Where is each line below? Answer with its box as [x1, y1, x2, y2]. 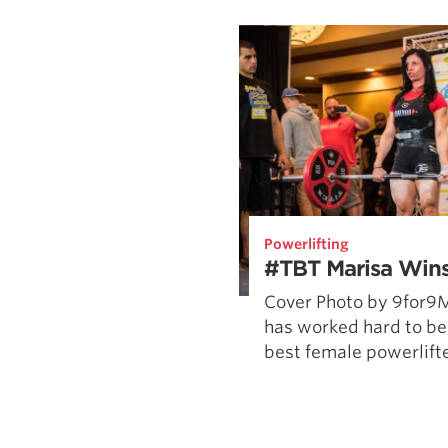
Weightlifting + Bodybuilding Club [71, 4, 348, 25]
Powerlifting [264, 236, 349, 253]
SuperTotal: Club [71, 34, 207, 55]
